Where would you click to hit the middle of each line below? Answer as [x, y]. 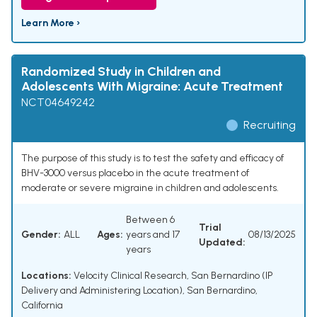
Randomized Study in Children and [121, 72]
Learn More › [51, 23]
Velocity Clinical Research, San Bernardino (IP [172, 276]
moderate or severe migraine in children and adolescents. [150, 188]
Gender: [41, 235]
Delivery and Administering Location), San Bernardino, [139, 291]
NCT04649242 [58, 103]
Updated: [222, 242]
